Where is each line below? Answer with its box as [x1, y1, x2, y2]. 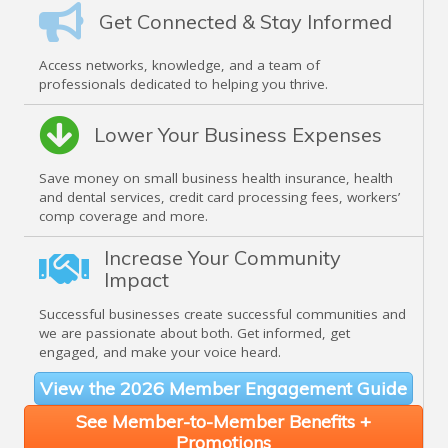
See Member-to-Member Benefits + [76, 410, 371, 434]
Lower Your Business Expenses [94, 122, 382, 148]
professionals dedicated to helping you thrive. [39, 75, 328, 94]
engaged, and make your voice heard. [39, 343, 281, 362]
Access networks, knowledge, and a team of [39, 56, 320, 75]
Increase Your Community [104, 245, 341, 271]
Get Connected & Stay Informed [99, 9, 392, 35]
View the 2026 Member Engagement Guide [40, 377, 407, 401]
